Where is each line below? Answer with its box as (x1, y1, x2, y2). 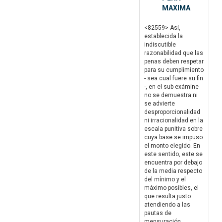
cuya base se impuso (144, 134, 203, 141)
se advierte (144, 100, 175, 108)
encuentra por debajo (144, 159, 202, 166)
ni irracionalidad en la (144, 117, 203, 124)
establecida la (144, 33, 183, 40)
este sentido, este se (144, 151, 203, 158)
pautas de (144, 210, 171, 217)
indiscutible (144, 41, 176, 49)
